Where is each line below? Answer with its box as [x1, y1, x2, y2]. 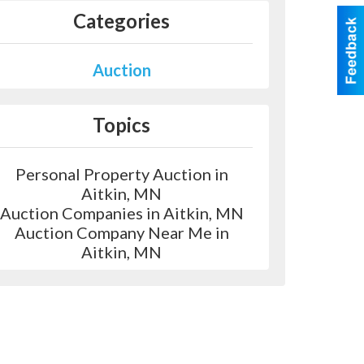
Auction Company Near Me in [14, 223, 229, 243]
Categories [73, 9, 171, 33]
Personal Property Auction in [15, 164, 228, 184]
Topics [93, 113, 151, 137]
